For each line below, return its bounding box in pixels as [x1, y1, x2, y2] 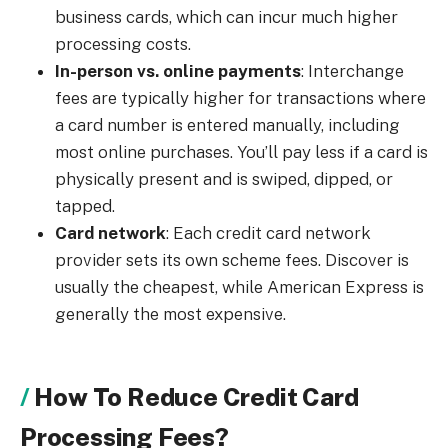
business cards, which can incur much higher [55, 7, 398, 27]
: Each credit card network [166, 223, 371, 243]
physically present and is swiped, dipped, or [55, 169, 393, 189]
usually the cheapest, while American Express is [55, 277, 424, 297]
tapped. [55, 196, 115, 216]
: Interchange [301, 61, 404, 81]
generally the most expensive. [55, 304, 286, 324]
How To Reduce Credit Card [34, 382, 359, 412]
